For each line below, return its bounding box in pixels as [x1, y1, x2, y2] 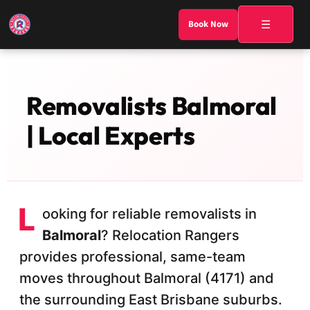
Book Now [188, 18, 228, 30]
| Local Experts [26, 120, 195, 151]
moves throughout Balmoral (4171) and [19, 270, 274, 286]
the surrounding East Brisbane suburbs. [19, 291, 282, 308]
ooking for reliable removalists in [42, 206, 257, 222]
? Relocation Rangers [101, 227, 239, 244]
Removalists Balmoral [26, 90, 277, 121]
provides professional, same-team [19, 248, 246, 265]
